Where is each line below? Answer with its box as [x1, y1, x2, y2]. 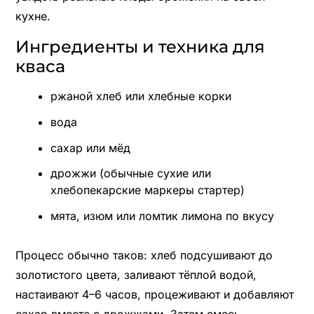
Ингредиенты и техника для [15, 36, 265, 57]
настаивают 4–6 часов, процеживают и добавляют [15, 287, 294, 302]
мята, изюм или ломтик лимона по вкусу [50, 209, 274, 224]
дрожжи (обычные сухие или [50, 166, 211, 181]
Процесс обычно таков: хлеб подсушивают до [15, 248, 273, 263]
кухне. [15, 8, 50, 23]
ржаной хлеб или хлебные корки [50, 88, 231, 103]
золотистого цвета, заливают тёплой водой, [15, 268, 257, 282]
